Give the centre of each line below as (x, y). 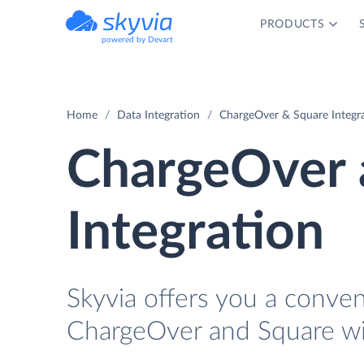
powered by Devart (137, 40)
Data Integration (158, 115)
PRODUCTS (292, 24)
